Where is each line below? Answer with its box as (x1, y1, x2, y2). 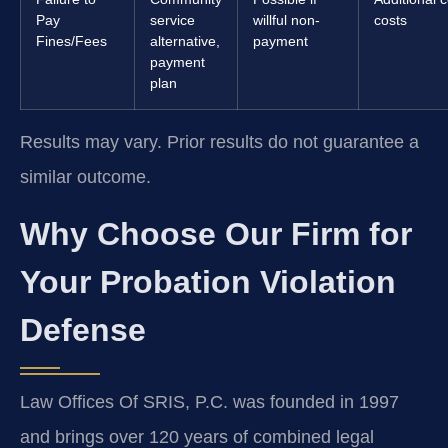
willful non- (253, 12, 320, 29)
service (150, 12, 195, 29)
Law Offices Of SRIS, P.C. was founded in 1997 (20, 391, 399, 412)
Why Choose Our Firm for (20, 215, 412, 252)
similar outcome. (20, 167, 151, 188)
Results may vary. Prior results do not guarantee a (20, 132, 419, 153)
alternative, (150, 33, 220, 50)
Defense (20, 311, 146, 348)
